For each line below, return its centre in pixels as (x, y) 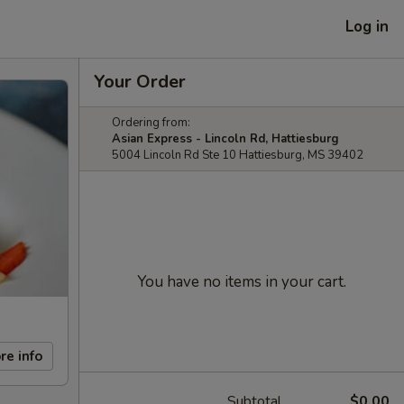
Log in (367, 26)
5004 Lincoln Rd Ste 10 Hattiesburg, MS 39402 (238, 155)
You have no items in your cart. (242, 282)
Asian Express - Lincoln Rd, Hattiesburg (225, 139)
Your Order (140, 82)
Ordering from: (151, 123)
